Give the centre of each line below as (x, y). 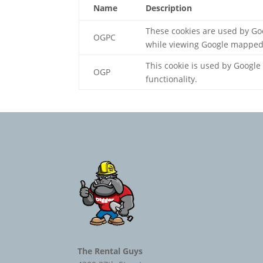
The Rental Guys (110, 251)
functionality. (172, 79)
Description (169, 8)
